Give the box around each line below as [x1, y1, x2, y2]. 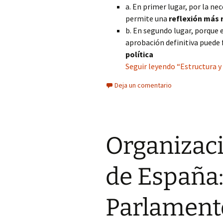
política [125, 49, 153, 59]
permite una [125, 13, 169, 23]
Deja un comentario [114, 81, 172, 90]
